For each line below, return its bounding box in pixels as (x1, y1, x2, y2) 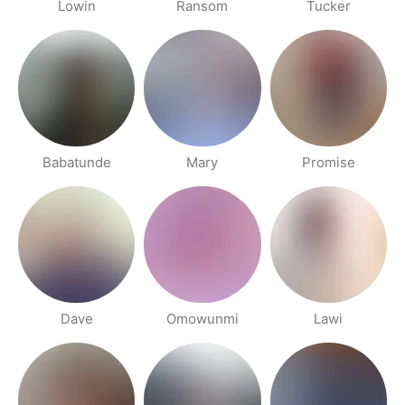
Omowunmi (165, 310, 239, 328)
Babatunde (42, 153, 111, 171)
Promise (301, 153, 355, 171)
